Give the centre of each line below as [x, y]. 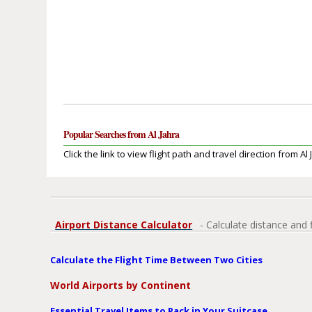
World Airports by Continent [121, 286]
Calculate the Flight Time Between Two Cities [157, 260]
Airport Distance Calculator [124, 225]
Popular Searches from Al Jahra [122, 134]
